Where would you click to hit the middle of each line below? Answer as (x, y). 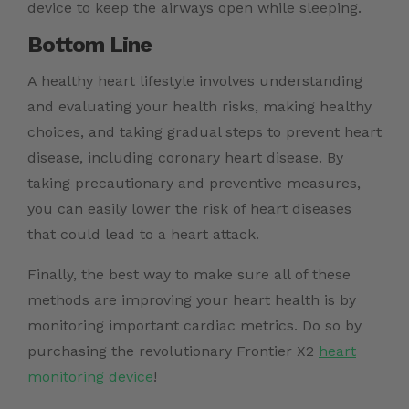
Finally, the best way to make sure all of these (189, 275)
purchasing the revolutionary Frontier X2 (173, 351)
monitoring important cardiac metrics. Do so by (194, 326)
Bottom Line (89, 45)
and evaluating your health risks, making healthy (199, 107)
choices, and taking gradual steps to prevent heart (204, 132)
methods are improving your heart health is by (192, 300)
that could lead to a (99, 235)
